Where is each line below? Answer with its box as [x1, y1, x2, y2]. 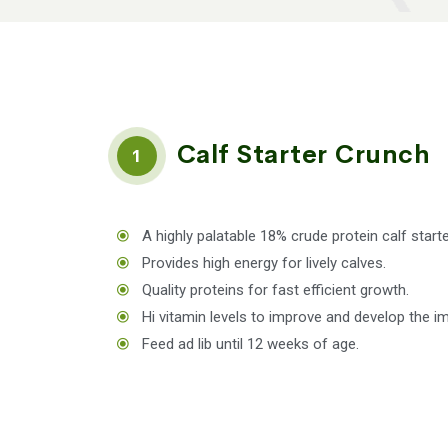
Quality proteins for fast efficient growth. [141, 281, 409, 299]
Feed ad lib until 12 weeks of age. [141, 335, 359, 353]
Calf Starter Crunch [169, 138, 430, 170]
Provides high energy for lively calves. [141, 254, 386, 272]
